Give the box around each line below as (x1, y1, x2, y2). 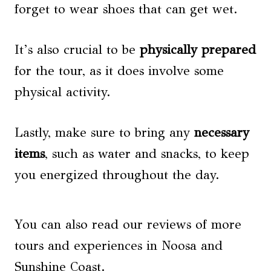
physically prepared (140, 42, 256, 58)
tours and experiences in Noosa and (15, 238, 223, 254)
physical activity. (15, 84, 111, 100)
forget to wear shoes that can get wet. (15, 1, 238, 18)
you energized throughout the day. (15, 167, 220, 183)
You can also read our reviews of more (15, 217, 241, 233)
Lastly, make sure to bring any (15, 125, 194, 141)
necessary (194, 125, 249, 141)
